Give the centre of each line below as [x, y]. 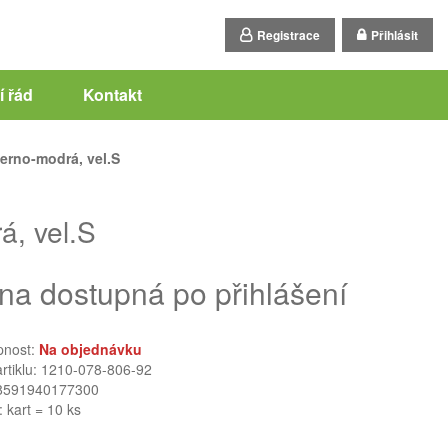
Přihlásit [394, 35]
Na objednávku [90, 349]
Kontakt [112, 94]
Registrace [288, 35]
